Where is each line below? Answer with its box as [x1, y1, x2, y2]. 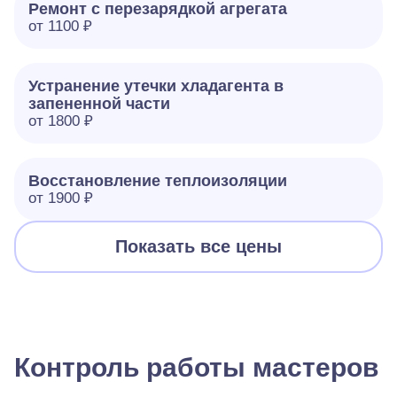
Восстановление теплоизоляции [28, 172, 287, 190]
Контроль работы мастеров [14, 353, 378, 382]
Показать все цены [115, 237, 282, 256]
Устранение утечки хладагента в [28, 77, 284, 95]
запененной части [28, 95, 170, 113]
